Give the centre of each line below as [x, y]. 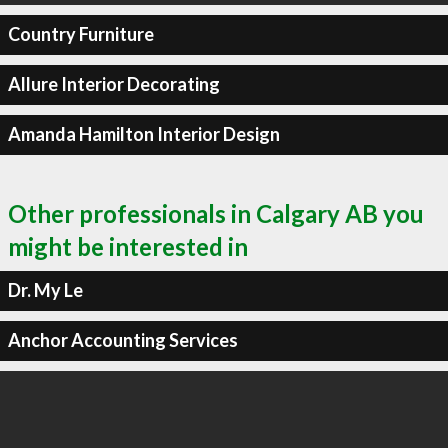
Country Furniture [80, 34]
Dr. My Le [45, 290]
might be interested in [128, 246]
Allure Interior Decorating [113, 84]
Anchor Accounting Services [122, 340]
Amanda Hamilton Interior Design [143, 134]
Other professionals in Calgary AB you [216, 213]
